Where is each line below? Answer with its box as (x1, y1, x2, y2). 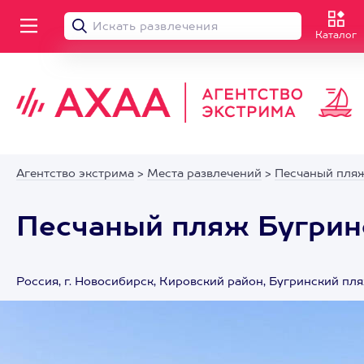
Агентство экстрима (16, 168, 134, 180)
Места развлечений (147, 168, 262, 180)
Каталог (315, 31, 357, 41)
